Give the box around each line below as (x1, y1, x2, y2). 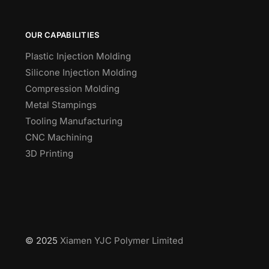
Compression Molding (25, 83, 119, 95)
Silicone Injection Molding (25, 67, 137, 79)
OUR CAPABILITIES (25, 30, 100, 40)
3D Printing (25, 148, 73, 160)
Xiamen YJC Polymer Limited (59, 234, 183, 246)
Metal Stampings (25, 99, 97, 111)
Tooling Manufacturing (25, 115, 122, 127)
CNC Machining (25, 131, 92, 144)
